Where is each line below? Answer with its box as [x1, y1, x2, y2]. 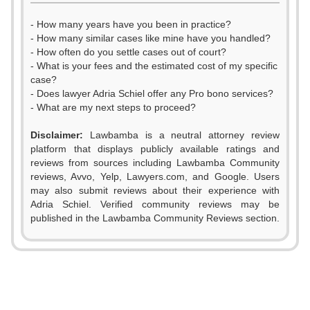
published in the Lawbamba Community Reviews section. [30, 212, 280, 224]
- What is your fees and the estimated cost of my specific [30, 60, 277, 71]
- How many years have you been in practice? [30, 19, 231, 30]
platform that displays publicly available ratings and [30, 143, 280, 154]
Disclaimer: [30, 129, 83, 140]
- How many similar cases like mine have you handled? [30, 33, 271, 44]
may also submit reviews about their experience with [30, 185, 280, 196]
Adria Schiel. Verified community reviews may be [30, 199, 280, 210]
